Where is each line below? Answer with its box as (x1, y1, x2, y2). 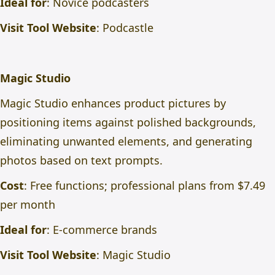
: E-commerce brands (47, 222, 157, 237)
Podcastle (103, 20, 153, 35)
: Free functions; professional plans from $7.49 (24, 178, 265, 193)
